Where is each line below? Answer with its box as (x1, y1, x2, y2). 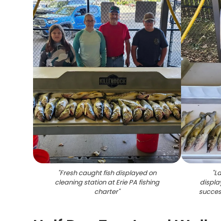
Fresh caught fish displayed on (60, 168, 157, 178)
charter (94, 187, 118, 196)
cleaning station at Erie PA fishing (55, 178, 160, 187)
